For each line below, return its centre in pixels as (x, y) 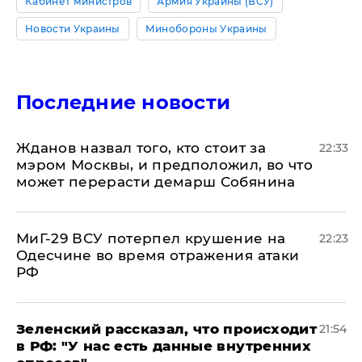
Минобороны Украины (206, 28)
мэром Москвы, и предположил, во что (164, 164)
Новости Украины (73, 28)
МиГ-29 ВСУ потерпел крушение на (151, 238)
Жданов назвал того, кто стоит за (141, 147)
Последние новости (124, 102)
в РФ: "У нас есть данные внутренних (164, 345)
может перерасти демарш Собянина (156, 181)
